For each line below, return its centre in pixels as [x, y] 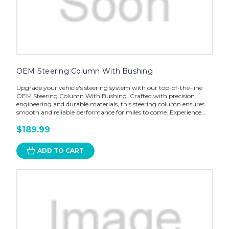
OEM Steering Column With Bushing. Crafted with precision [105, 96]
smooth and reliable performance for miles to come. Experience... [111, 112]
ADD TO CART [60, 151]
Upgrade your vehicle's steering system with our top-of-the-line [109, 88]
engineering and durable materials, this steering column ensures [110, 104]
